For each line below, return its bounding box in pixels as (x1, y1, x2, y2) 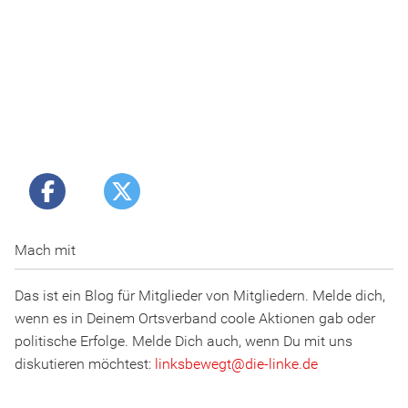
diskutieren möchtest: (15, 355, 155, 373)
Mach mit (15, 241, 76, 260)
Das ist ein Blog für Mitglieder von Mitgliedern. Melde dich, (15, 287, 385, 305)
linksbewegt (155, 355, 231, 373)
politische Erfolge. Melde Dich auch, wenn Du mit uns (15, 332, 352, 351)
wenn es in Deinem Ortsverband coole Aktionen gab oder (15, 310, 375, 328)
